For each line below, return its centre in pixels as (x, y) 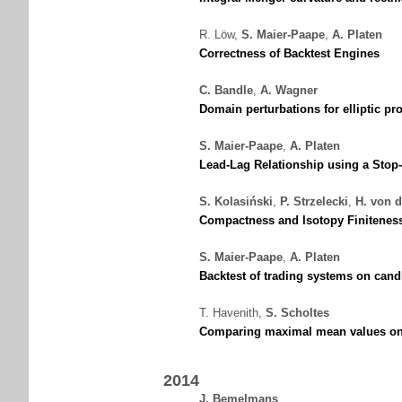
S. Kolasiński (236, 201)
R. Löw (217, 35)
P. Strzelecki (314, 201)
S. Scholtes (297, 313)
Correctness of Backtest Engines (289, 53)
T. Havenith (229, 313)
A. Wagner (289, 90)
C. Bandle (226, 90)
